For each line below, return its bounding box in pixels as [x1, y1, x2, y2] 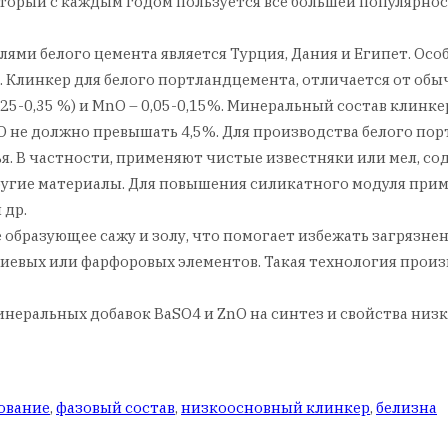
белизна [376, 398, 437, 418]
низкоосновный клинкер [181, 398, 370, 418]
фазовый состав [56, 398, 175, 418]
